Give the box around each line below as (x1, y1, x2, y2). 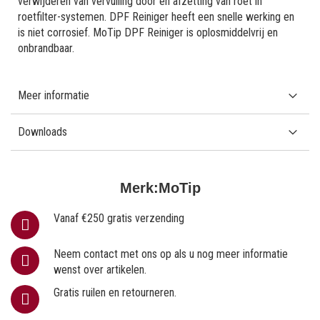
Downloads (18, 124, 67, 139)
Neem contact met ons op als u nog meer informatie (54, 246, 288, 261)
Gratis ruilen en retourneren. (54, 285, 176, 299)
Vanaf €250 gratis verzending (54, 211, 184, 225)
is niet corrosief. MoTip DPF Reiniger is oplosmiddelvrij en (18, 25, 278, 39)
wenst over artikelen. (54, 262, 146, 276)
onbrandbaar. (18, 41, 74, 55)
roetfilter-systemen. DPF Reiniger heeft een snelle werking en (18, 9, 294, 24)
